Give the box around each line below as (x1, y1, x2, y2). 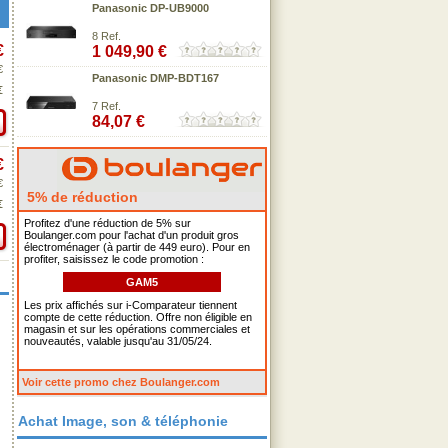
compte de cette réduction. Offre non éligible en (24, 311, 252, 323)
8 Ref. (92, 30, 121, 42)
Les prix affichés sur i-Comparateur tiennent (24, 299, 237, 311)
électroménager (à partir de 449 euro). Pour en (24, 241, 250, 253)
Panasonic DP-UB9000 (92, 2, 209, 14)
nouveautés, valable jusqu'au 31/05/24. (24, 335, 212, 347)
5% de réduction (23, 189, 138, 205)
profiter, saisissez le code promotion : (24, 253, 204, 265)
